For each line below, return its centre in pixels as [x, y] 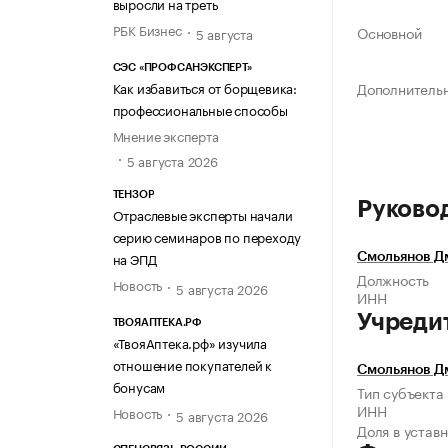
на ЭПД [134, 258]
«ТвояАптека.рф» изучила [189, 341]
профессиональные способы [200, 108]
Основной [389, 32]
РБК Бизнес [147, 29]
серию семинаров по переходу [207, 236]
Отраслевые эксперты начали [202, 214]
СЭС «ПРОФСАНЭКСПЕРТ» [182, 67]
